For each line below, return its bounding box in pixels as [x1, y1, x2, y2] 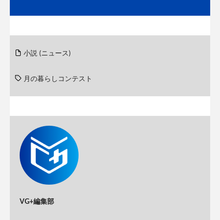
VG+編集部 [20, 198, 54, 206]
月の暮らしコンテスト [24, 76, 92, 83]
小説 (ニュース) [24, 50, 71, 57]
